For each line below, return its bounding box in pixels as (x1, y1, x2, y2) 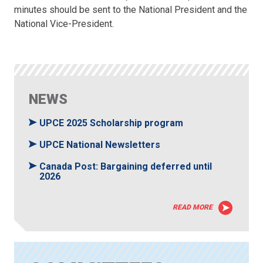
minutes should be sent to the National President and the (14, 4, 248, 16)
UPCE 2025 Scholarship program (39, 117, 184, 129)
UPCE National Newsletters (39, 139, 161, 151)
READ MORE (172, 203, 213, 212)
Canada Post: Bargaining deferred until (39, 161, 213, 173)
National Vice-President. (14, 18, 114, 30)
